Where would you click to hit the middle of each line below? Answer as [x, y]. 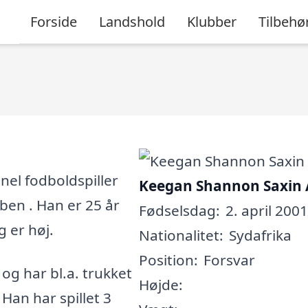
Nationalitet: [181, 235]
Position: [168, 260]
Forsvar [229, 260]
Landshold [132, 21]
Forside [54, 21]
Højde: [161, 285]
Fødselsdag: [179, 210]
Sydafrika [260, 235]
